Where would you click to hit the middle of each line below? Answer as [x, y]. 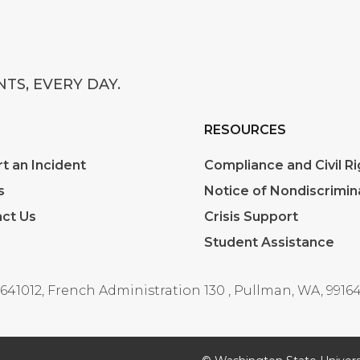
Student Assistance [269, 243]
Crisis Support [251, 217]
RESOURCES [245, 130]
